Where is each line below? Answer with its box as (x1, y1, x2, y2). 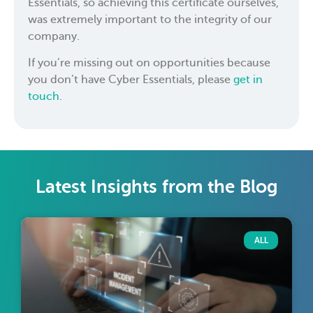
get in (233, 73, 263, 87)
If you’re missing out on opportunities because (28, 57, 270, 70)
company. (28, 29, 80, 43)
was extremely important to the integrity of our (28, 13, 272, 26)
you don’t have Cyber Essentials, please (28, 73, 233, 87)
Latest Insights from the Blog (36, 176, 277, 197)
